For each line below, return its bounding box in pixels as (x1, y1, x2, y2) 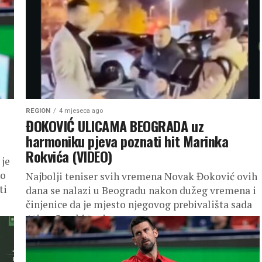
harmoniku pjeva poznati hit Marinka (26, 130, 229, 151)
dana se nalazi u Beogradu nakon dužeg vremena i (26, 184, 256, 197)
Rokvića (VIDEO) (26, 146, 112, 167)
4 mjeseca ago (59, 107, 103, 115)
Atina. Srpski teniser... (26, 212, 126, 225)
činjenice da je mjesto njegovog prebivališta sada (26, 198, 252, 211)
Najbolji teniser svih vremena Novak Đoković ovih (26, 170, 257, 183)
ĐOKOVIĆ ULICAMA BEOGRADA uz (26, 115, 204, 136)
